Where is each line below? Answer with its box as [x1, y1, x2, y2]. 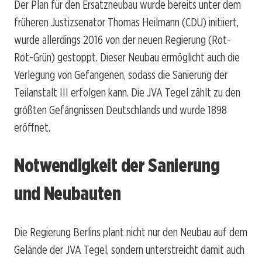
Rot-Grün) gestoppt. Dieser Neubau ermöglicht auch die [14, 50, 240, 64]
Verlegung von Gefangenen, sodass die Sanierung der [14, 67, 227, 82]
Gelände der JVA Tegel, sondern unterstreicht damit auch [14, 242, 244, 257]
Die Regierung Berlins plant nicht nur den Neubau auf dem [14, 225, 247, 239]
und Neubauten [14, 182, 121, 205]
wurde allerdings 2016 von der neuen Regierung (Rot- [14, 32, 231, 47]
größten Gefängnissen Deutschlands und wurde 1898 [14, 102, 227, 117]
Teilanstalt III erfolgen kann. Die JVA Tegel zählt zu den [14, 85, 240, 99]
